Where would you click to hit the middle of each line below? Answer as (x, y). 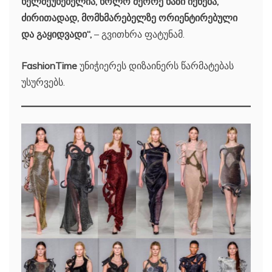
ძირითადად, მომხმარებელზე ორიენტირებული (129, 18)
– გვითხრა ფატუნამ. (139, 34)
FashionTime (49, 66)
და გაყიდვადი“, (58, 34)
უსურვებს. (43, 82)
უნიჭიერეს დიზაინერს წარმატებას (155, 66)
